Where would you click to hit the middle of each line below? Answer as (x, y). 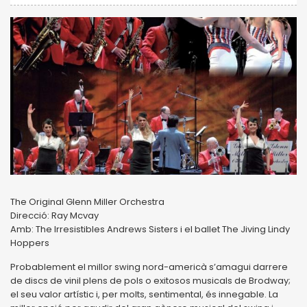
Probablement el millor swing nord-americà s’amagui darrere (149, 267)
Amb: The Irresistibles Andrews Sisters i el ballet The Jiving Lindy (150, 229)
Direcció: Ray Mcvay (56, 215)
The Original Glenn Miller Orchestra (88, 201)
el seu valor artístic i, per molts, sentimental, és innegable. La (144, 294)
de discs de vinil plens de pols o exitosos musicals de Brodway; (150, 280)
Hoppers (30, 243)
